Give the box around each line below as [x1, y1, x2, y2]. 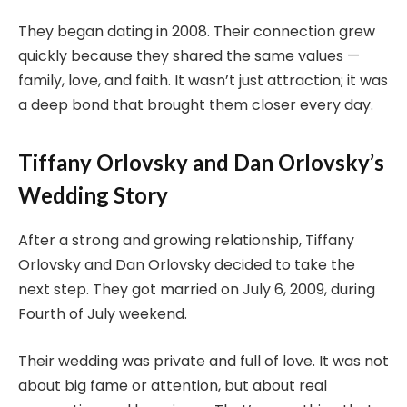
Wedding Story [18, 182, 168, 209]
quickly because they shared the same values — [18, 45, 360, 66]
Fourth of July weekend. [18, 303, 187, 325]
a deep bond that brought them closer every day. [18, 94, 373, 115]
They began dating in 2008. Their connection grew [18, 20, 375, 42]
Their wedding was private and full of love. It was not [18, 350, 389, 372]
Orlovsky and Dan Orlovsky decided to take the [18, 254, 355, 276]
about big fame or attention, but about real [18, 374, 327, 396]
